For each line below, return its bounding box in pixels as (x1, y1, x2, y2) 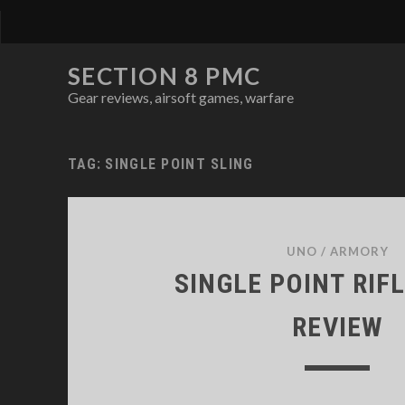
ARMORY (330, 244, 389, 259)
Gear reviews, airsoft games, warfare (67, 89, 294, 106)
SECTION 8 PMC (67, 61, 261, 90)
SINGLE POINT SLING (105, 155, 254, 173)
